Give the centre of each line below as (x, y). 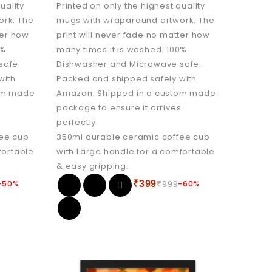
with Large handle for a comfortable (135, 151)
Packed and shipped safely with (126, 78)
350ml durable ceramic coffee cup (133, 137)
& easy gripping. (92, 166)
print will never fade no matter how (133, 35)
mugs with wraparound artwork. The (135, 20)
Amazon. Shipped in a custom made (136, 93)
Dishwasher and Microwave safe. (129, 64)
